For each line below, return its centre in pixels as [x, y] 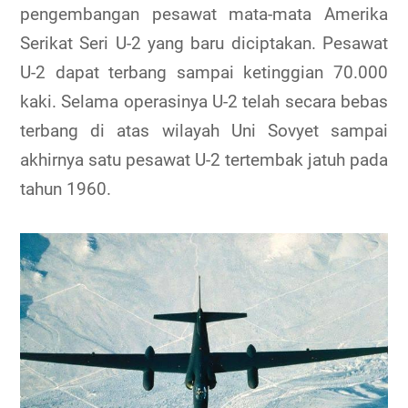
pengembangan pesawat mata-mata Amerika [204, 15]
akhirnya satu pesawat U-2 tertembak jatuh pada [204, 160]
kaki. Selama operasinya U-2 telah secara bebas [204, 102]
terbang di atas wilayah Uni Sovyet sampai [204, 131]
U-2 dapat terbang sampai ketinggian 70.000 [204, 73]
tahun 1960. [66, 189]
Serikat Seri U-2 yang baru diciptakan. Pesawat [204, 44]
